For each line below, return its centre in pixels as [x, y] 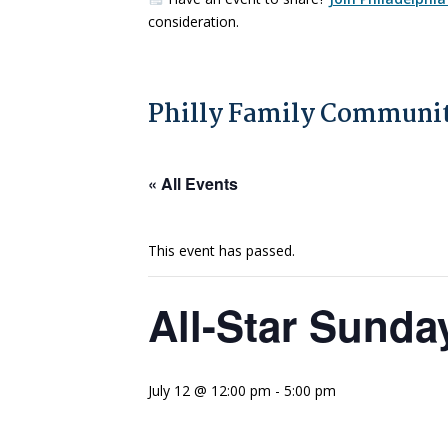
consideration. [193, 21]
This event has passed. [221, 250]
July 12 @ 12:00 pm [209, 390]
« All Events [193, 183]
